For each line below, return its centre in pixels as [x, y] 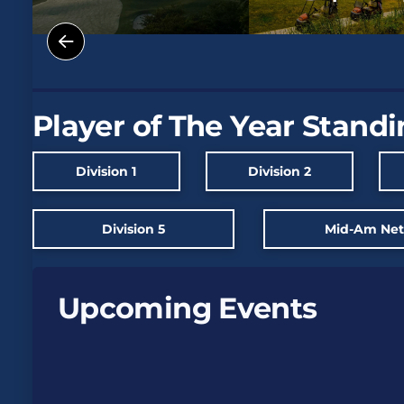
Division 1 [106, 172]
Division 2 [279, 172]
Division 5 [134, 230]
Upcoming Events [188, 309]
